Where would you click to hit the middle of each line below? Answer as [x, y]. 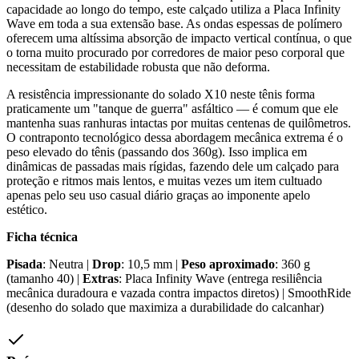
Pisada [24, 264]
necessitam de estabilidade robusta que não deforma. [138, 67]
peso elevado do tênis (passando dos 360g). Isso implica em [157, 152]
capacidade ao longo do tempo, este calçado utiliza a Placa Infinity [173, 10]
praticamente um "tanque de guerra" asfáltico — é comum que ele [172, 109]
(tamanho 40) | [44, 279]
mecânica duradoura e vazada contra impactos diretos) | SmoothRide [179, 293]
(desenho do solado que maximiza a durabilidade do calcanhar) [165, 308]
